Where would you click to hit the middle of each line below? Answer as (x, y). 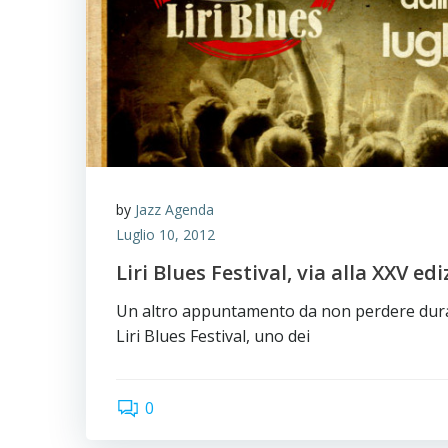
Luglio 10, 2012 (165, 234)
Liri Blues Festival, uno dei (213, 336)
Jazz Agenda (174, 209)
